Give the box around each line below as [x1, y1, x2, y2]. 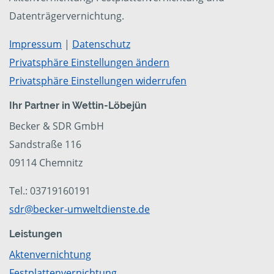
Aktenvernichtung [9, 248, 91, 262]
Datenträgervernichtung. [9, 9, 124, 23]
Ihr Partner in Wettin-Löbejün [9, 100, 147, 112]
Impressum [9, 37, 62, 51]
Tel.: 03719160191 [9, 184, 91, 198]
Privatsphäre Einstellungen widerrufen [9, 74, 187, 88]
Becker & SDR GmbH [9, 119, 104, 133]
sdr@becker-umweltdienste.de [9, 202, 150, 217]
